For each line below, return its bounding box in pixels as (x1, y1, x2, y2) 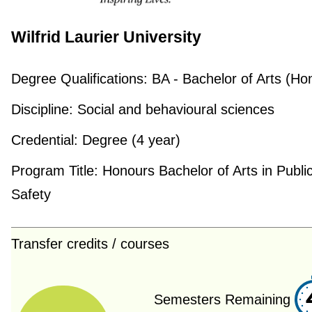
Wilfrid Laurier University (10, 28, 201, 47)
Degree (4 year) (77, 132, 180, 148)
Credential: (10, 132, 78, 148)
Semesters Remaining (154, 292, 291, 308)
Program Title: (10, 163, 98, 179)
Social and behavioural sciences (72, 102, 274, 118)
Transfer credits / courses (10, 236, 169, 252)
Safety (10, 187, 51, 203)
